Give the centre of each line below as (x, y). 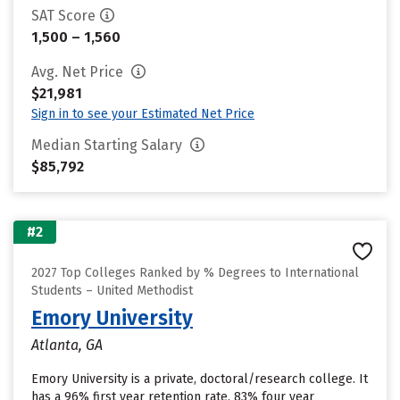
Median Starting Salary (108, 145)
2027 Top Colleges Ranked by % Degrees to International (195, 273)
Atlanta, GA (67, 345)
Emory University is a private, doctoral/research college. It (200, 379)
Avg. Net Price (79, 72)
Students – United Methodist (112, 291)
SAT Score (63, 16)
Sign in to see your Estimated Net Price (143, 114)
